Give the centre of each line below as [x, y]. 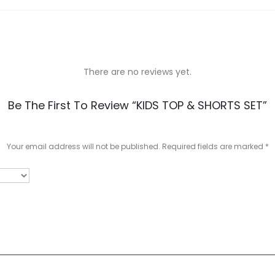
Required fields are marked [213, 146]
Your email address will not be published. [83, 146]
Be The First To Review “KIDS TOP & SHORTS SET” [137, 105]
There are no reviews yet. [137, 72]
